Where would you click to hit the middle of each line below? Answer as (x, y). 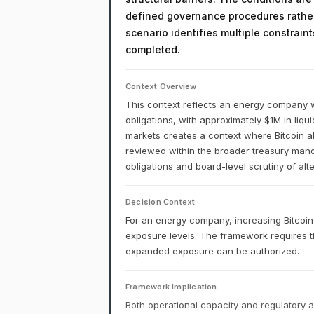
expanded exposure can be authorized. (212, 251)
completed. (153, 49)
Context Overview (161, 86)
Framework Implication (171, 287)
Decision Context (161, 202)
